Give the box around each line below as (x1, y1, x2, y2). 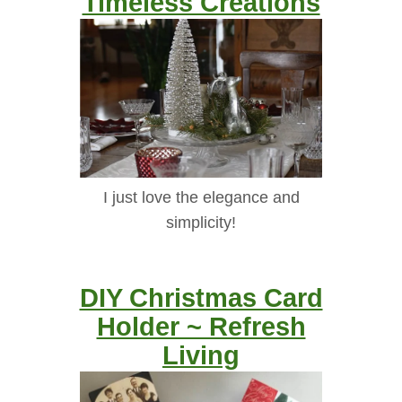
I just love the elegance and (102, 188, 300, 206)
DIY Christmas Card (79, 282, 323, 312)
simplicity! (166, 213, 236, 232)
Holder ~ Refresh (96, 310, 306, 341)
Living (162, 339, 240, 370)
